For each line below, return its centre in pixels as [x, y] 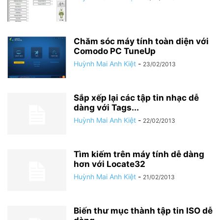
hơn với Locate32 [110, 164]
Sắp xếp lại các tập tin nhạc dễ [136, 98]
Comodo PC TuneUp [115, 51]
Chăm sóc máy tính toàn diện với [141, 41]
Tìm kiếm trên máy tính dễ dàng [139, 154]
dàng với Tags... [106, 108]
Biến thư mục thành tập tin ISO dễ [143, 211]
